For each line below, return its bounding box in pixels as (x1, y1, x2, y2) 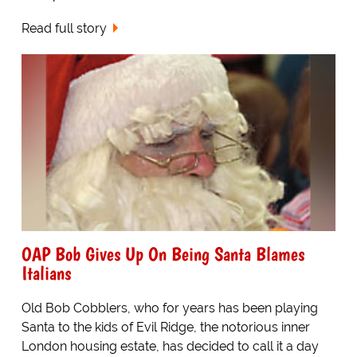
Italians (21, 261, 71, 284)
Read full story (21, 21, 107, 36)
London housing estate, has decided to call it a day (21, 338, 319, 354)
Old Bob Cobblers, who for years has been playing (21, 300, 318, 316)
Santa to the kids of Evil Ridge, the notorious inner (21, 319, 310, 335)
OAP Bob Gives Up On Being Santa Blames (21, 241, 304, 265)
